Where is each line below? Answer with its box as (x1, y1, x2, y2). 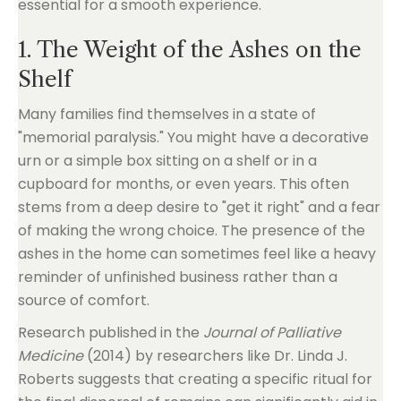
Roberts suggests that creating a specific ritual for (18, 369, 372, 389)
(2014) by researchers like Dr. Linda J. (83, 346, 347, 366)
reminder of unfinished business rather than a (18, 267, 337, 287)
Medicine (18, 346, 83, 366)
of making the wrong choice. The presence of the (18, 220, 365, 241)
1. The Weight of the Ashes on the (18, 37, 362, 63)
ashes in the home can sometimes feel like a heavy (18, 243, 376, 264)
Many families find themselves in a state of (18, 104, 316, 124)
